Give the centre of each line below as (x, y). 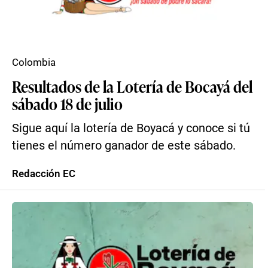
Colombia (34, 62)
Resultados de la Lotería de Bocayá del (132, 86)
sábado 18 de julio (67, 103)
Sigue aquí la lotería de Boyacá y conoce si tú (131, 128)
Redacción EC (44, 173)
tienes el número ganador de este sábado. (124, 146)
